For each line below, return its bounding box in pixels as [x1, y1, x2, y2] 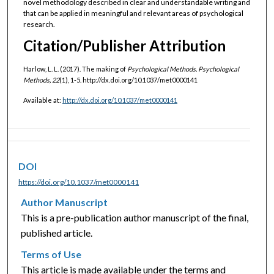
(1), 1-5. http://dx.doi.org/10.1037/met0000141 [59, 76, 198, 84]
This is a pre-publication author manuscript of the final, [21, 211, 249, 223]
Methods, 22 [23, 76, 59, 84]
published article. [21, 226, 93, 239]
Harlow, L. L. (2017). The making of [23, 65, 127, 73]
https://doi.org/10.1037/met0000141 [18, 177, 139, 187]
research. [23, 19, 55, 29]
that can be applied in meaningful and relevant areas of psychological [23, 8, 243, 18]
